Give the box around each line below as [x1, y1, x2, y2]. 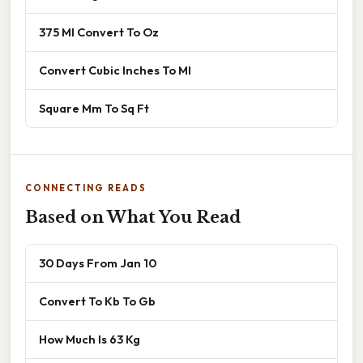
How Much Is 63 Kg [39, 331, 140, 348]
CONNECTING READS [25, 182, 147, 194]
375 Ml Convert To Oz [39, 24, 159, 41]
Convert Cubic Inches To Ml [39, 62, 191, 79]
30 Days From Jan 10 [39, 255, 156, 271]
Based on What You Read [25, 207, 241, 228]
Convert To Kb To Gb [39, 293, 156, 310]
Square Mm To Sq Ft [39, 100, 149, 117]
